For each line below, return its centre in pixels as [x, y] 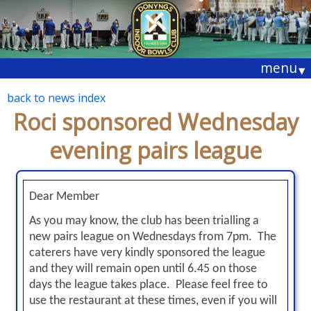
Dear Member [64, 197]
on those [233, 269]
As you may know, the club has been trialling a [144, 221]
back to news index [56, 98]
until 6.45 [186, 269]
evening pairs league [155, 150]
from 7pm [223, 237]
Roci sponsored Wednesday [155, 122]
